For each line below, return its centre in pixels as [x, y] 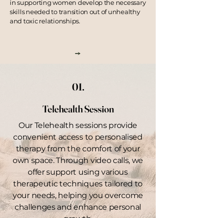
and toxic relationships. [45, 21]
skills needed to [34, 12]
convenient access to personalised [78, 137]
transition [73, 12]
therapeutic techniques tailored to [78, 184]
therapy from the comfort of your [78, 149]
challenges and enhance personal [78, 207]
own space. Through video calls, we [78, 160]
